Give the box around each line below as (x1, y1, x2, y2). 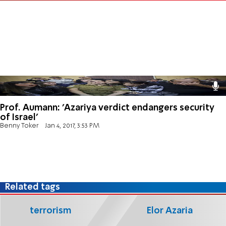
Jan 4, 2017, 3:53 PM (44, 122, 99, 129)
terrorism (29, 206, 71, 215)
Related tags (5, 183, 61, 192)
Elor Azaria (146, 206, 193, 215)
